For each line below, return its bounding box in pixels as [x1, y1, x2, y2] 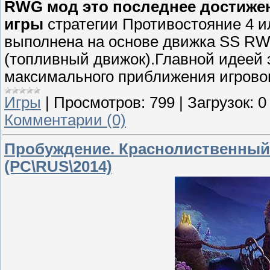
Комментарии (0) [4, 111, 126, 129]
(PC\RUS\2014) [4, 157, 112, 175]
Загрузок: [187, 94, 254, 111]
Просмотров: [54, 94, 145, 111]
